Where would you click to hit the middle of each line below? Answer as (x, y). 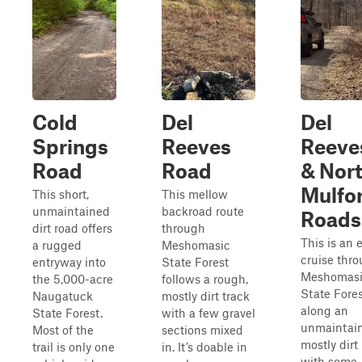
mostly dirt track (206, 296)
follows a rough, (205, 279)
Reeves (196, 146)
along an (324, 310)
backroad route (203, 211)
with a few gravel (208, 313)
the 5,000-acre (73, 279)
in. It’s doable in (204, 347)
